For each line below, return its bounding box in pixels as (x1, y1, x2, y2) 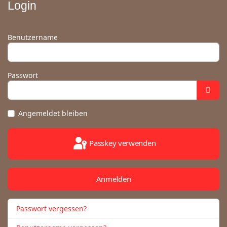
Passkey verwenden (89, 138, 156, 148)
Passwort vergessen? (16, 204, 87, 213)
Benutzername (8, 32, 58, 42)
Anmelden (96, 174, 131, 184)
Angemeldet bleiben (18, 108, 88, 118)
